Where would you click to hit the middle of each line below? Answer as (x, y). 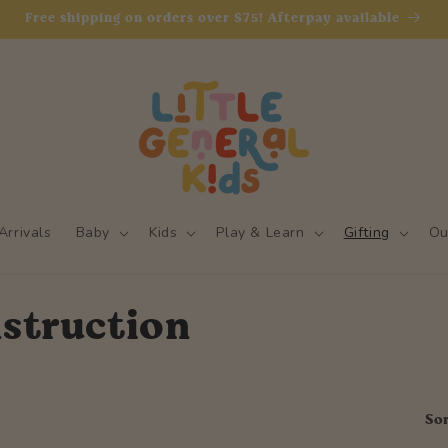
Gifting (366, 232)
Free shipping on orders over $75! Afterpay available (212, 18)
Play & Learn (260, 232)
